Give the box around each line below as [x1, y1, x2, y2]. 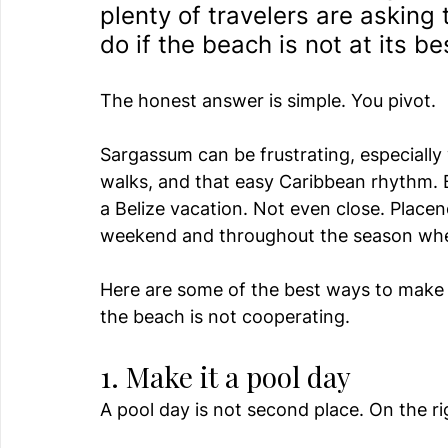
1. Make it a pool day [100, 358, 351, 396]
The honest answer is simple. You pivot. [100, 90, 436, 112]
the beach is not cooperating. [100, 306, 350, 328]
